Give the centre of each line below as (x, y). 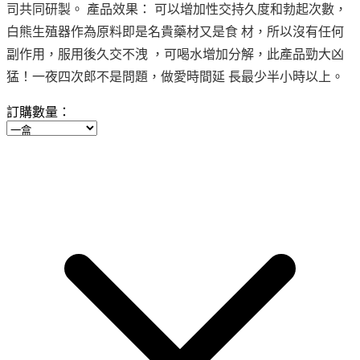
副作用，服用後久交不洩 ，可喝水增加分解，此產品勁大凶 (175, 54)
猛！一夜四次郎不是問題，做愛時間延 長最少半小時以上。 (175, 77)
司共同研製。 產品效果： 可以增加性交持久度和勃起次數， (177, 9)
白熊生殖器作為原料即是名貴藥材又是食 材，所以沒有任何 (175, 32)
